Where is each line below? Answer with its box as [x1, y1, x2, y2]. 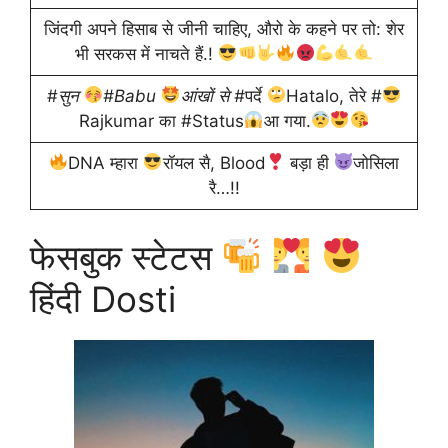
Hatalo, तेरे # [285, 85, 382, 106]
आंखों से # [180, 85, 245, 106]
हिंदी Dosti [30, 277, 176, 320]
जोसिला [353, 152, 400, 173]
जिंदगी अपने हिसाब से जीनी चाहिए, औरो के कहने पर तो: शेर [44, 18, 404, 39]
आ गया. [263, 110, 311, 131]
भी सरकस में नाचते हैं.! [75, 43, 218, 64]
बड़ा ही [284, 152, 334, 173]
